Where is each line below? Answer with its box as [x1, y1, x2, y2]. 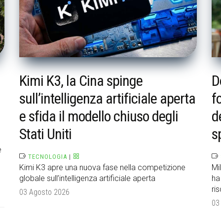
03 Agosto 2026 [19, 187, 70, 197]
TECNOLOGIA [28, 153, 67, 161]
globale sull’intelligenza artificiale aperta [19, 174, 155, 184]
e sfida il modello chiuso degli [19, 108, 178, 125]
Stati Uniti [19, 125, 72, 143]
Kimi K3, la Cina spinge [19, 72, 143, 90]
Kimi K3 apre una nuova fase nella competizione [19, 163, 185, 173]
